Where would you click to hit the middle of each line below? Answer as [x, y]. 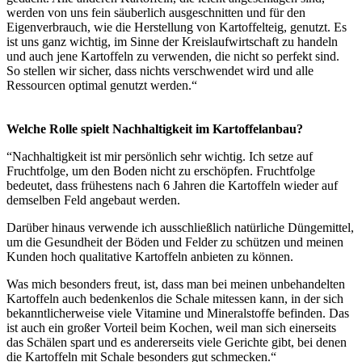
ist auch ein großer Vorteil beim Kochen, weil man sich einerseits [171, 327]
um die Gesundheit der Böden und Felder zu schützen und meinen [175, 242]
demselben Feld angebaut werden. [93, 200]
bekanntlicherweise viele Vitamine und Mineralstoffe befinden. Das [178, 313]
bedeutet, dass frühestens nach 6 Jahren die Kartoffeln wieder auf [172, 185]
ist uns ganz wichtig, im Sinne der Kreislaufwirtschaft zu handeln [172, 41]
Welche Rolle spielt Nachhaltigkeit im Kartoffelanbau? [155, 128]
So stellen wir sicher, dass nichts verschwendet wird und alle [160, 70]
